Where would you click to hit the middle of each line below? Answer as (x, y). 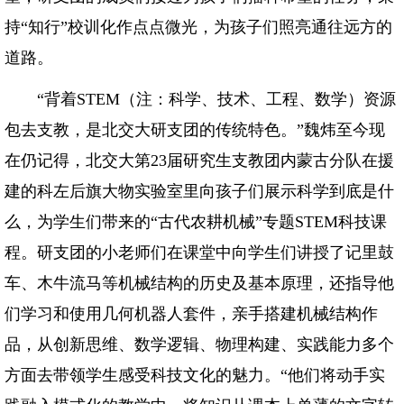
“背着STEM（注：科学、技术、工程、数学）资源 (200, 99)
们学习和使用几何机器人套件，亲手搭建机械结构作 (191, 314)
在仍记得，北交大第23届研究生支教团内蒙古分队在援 (199, 161)
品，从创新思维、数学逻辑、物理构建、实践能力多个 (199, 344)
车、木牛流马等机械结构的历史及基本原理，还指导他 (199, 283)
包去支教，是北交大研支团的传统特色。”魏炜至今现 (195, 130)
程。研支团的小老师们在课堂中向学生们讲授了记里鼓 (199, 252)
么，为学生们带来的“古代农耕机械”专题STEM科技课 (196, 222)
